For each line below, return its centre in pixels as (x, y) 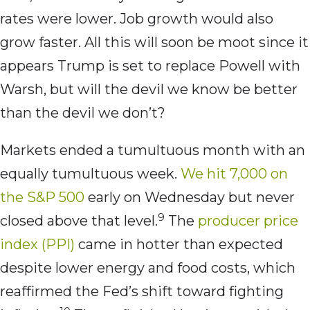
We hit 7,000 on (234, 174)
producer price (248, 221)
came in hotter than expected (179, 245)
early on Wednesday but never (190, 198)
